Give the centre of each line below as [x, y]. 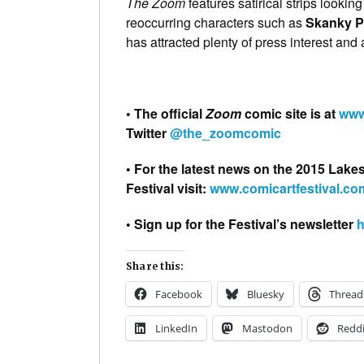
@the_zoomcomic [225, 133]
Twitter [148, 133]
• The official [166, 114]
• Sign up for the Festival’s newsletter [241, 224]
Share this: [155, 266]
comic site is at [290, 114]
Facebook [179, 295]
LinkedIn [176, 329]
